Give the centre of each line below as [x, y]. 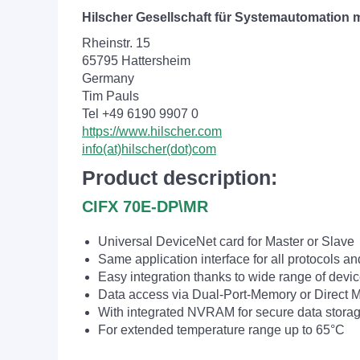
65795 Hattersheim [136, 61]
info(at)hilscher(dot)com [149, 149]
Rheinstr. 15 [116, 43]
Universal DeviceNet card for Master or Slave [226, 241]
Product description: [180, 178]
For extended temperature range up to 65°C [221, 330]
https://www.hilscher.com [152, 131]
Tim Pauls [110, 96]
